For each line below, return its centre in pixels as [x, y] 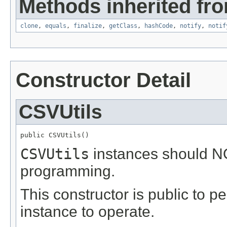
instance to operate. [87, 211]
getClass [123, 26]
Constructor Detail [103, 80]
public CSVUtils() [55, 135]
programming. [68, 171]
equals [56, 26]
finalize [88, 26]
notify [191, 26]
